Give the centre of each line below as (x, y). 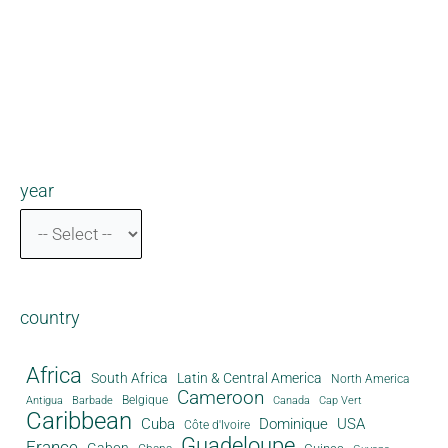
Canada (291, 399)
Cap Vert (340, 400)
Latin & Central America (249, 377)
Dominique (293, 423)
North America (369, 378)
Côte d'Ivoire (216, 424)
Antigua (44, 399)
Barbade (92, 400)
